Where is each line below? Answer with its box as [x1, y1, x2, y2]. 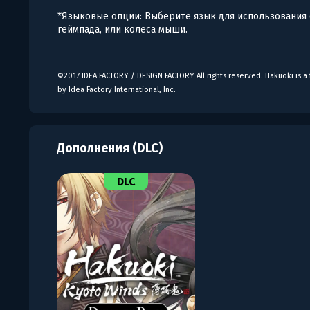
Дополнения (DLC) [57, 140, 163, 156]
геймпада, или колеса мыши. [57, 23, 188, 35]
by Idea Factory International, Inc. [57, 84, 176, 94]
